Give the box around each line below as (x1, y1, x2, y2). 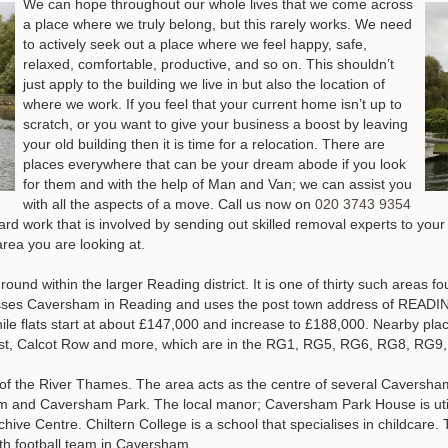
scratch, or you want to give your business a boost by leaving (23, 116, 408, 133)
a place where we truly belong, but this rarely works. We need (23, 16, 412, 33)
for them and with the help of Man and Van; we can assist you (23, 176, 412, 193)
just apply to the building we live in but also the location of (23, 76, 385, 93)
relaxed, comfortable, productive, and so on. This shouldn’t (23, 56, 394, 73)
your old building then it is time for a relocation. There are (23, 136, 385, 153)
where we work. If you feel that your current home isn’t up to (23, 96, 402, 113)
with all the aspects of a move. (23, 196, 214, 213)
